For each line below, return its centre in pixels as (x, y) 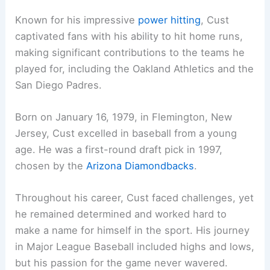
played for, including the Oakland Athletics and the (135, 68)
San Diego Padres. (59, 85)
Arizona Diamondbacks (140, 165)
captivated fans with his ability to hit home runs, (129, 36)
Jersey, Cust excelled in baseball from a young (126, 133)
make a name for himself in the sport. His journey (133, 231)
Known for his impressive (77, 20)
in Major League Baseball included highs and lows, (135, 247)
